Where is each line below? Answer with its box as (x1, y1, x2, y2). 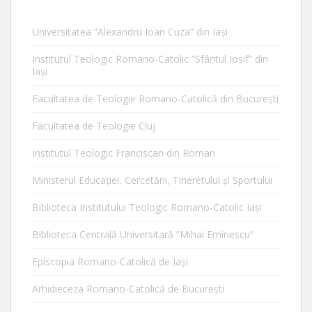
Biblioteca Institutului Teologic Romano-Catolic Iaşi (32, 200, 262, 214)
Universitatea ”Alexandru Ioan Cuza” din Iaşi (32, 24, 228, 38)
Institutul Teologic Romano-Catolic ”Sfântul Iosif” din (32, 52, 268, 65)
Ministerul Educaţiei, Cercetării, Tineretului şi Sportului (32, 173, 272, 187)
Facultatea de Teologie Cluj (32, 118, 155, 132)
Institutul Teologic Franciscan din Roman (32, 146, 215, 159)
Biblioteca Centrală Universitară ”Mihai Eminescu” (32, 227, 253, 241)
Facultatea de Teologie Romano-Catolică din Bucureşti (32, 91, 279, 105)
